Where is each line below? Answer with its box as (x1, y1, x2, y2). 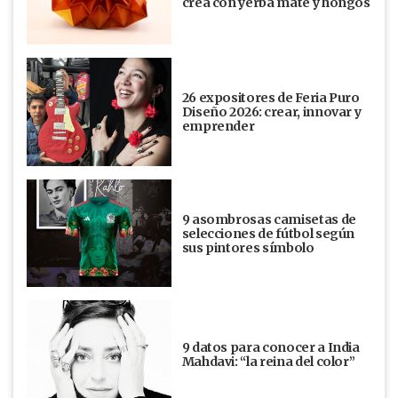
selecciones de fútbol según (181, 225, 355, 242)
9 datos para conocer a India (181, 339, 360, 356)
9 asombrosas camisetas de (181, 211, 356, 227)
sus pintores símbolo (181, 239, 314, 256)
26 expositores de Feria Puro (181, 89, 360, 106)
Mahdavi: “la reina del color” (181, 354, 355, 370)
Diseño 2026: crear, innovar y (181, 103, 362, 120)
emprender (181, 117, 255, 134)
